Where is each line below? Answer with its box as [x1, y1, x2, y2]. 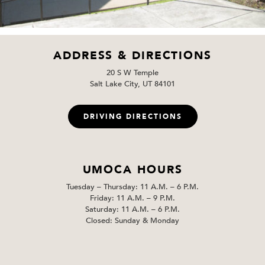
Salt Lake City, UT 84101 [90, 79, 175, 90]
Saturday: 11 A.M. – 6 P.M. [85, 204, 180, 215]
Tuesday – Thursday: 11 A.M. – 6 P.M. [66, 182, 199, 193]
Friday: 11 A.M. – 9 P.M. [90, 193, 175, 204]
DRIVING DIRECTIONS [83, 112, 182, 122]
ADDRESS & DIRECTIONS [53, 48, 212, 64]
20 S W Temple [106, 67, 159, 79]
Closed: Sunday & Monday [86, 215, 179, 227]
